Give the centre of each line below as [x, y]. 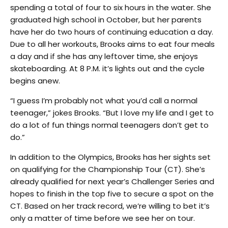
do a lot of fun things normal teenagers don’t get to [109, 125]
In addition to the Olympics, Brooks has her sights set [110, 157]
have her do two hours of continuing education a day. [112, 32]
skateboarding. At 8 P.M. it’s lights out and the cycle [107, 68]
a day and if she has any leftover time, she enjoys [104, 56]
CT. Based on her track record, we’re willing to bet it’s [110, 206]
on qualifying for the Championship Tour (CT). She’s [108, 169]
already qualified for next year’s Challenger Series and [112, 181]
